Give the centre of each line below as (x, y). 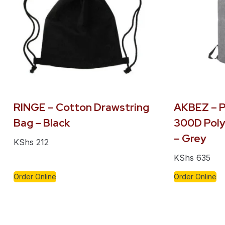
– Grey (190, 139)
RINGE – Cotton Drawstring (81, 107)
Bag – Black (42, 123)
